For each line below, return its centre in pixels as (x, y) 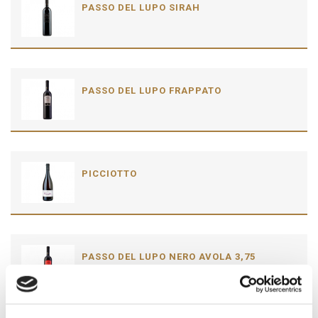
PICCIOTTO (109, 174)
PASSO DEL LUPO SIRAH (141, 8)
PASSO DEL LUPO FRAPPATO (152, 91)
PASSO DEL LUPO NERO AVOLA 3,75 (169, 257)
